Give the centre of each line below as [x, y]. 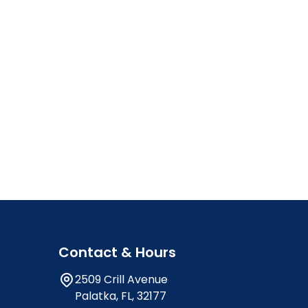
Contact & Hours [117, 252]
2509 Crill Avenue [121, 279]
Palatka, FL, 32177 [121, 296]
